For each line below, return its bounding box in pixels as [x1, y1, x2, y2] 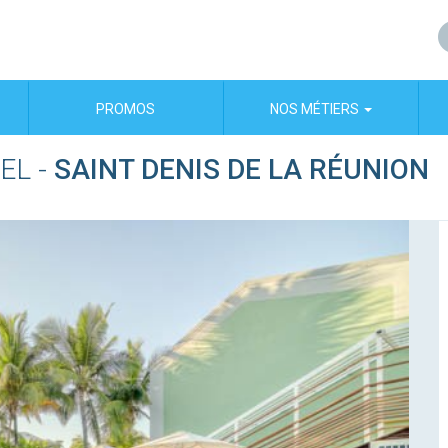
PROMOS [96, 101, 156, 117]
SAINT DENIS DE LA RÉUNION [54, 153, 429, 186]
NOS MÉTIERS [269, 101, 362, 117]
